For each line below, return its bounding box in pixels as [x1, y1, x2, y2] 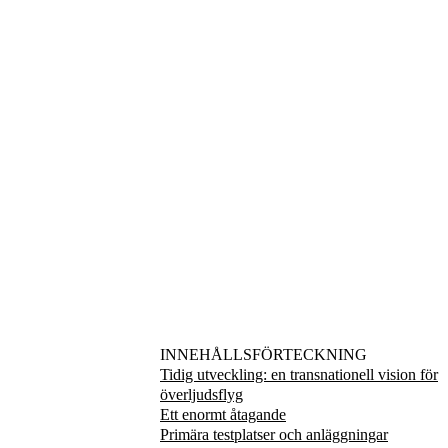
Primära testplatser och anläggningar [160, 426, 388, 444]
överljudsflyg [160, 386, 243, 404]
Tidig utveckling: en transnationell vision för [160, 366, 438, 384]
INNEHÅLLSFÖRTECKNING [160, 346, 367, 364]
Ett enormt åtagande [160, 406, 286, 424]
